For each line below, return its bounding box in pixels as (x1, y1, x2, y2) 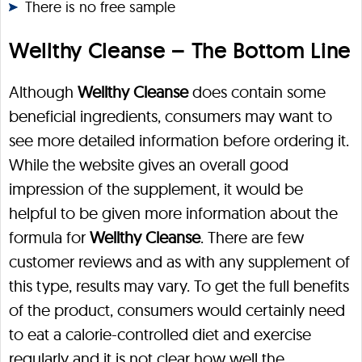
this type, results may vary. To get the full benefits (9, 276, 349, 296)
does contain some (188, 82, 326, 102)
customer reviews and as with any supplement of (9, 251, 350, 271)
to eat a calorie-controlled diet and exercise (9, 324, 311, 344)
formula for (9, 227, 90, 247)
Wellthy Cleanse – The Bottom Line (9, 37, 351, 64)
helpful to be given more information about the (9, 203, 338, 223)
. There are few (200, 227, 304, 247)
